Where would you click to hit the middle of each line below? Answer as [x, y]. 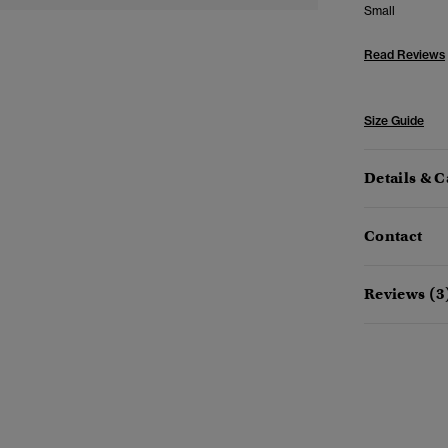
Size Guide [394, 120]
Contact [393, 236]
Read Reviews [404, 54]
